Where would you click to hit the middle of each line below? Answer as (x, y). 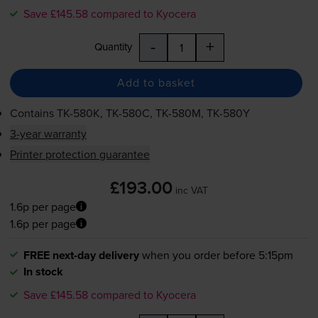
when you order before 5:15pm (217, 255)
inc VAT (192, 190)
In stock (43, 272)
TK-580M (178, 113)
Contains (33, 113)
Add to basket (156, 83)
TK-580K (78, 113)
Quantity (113, 46)
